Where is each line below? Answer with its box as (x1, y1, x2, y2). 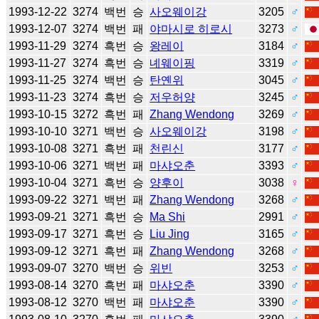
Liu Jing (150, 227, 190, 240)
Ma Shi (150, 210, 186, 223)
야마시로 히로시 (150, 22, 233, 35)
